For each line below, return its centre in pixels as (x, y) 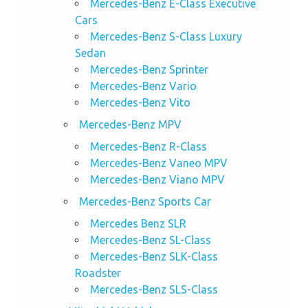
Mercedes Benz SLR (138, 224)
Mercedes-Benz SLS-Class (154, 290)
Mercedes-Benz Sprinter (149, 70)
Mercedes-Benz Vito (140, 103)
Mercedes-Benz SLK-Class (154, 257)
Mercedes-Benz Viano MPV (157, 180)
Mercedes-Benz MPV (130, 125)
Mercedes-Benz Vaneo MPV (158, 163)
